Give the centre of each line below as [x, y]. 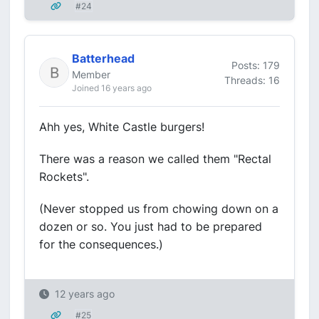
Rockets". [64, 177]
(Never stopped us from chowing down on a [159, 209]
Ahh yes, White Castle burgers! [122, 127]
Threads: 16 [252, 80]
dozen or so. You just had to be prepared [151, 226]
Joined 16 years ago [112, 88]
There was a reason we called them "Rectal [155, 159]
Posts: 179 [256, 65]
